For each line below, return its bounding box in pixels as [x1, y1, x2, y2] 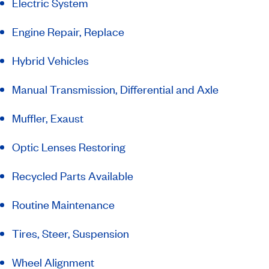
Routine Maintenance [12, 197, 115, 213]
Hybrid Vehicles [12, 53, 89, 68]
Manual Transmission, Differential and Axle [12, 82, 219, 97]
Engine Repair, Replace [12, 24, 124, 40]
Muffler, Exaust [12, 110, 83, 126]
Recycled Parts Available [12, 168, 133, 184]
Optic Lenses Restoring [12, 139, 125, 155]
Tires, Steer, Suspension [12, 226, 129, 241]
